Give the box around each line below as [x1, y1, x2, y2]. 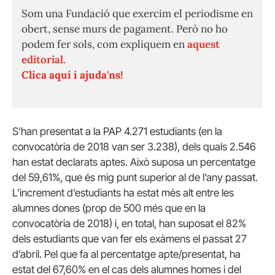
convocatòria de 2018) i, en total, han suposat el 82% [12, 217, 246, 230]
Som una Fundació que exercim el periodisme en [21, 7, 253, 21]
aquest [187, 37, 220, 52]
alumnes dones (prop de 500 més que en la [12, 202, 206, 215]
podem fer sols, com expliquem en [21, 37, 187, 52]
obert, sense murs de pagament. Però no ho [21, 22, 228, 36]
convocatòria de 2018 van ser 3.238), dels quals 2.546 [12, 141, 256, 153]
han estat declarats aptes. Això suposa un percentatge [12, 156, 255, 169]
